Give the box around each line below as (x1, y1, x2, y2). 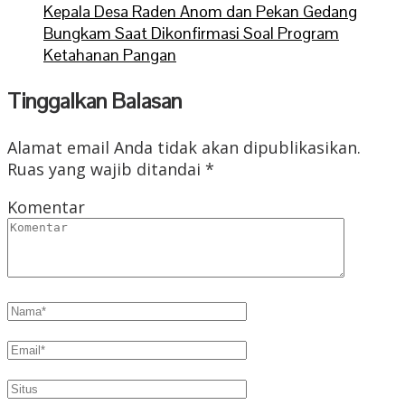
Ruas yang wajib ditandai (7, 157, 205, 180)
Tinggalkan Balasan (7, 86, 182, 115)
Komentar (7, 195, 85, 218)
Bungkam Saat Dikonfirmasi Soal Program (43, 22, 339, 43)
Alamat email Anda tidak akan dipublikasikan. (7, 136, 361, 158)
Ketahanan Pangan (43, 43, 176, 65)
